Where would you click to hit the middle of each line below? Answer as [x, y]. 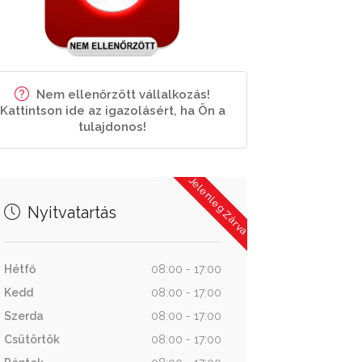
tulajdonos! [113, 127]
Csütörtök [32, 339]
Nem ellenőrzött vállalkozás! [124, 95]
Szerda [23, 316]
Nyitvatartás [69, 213]
